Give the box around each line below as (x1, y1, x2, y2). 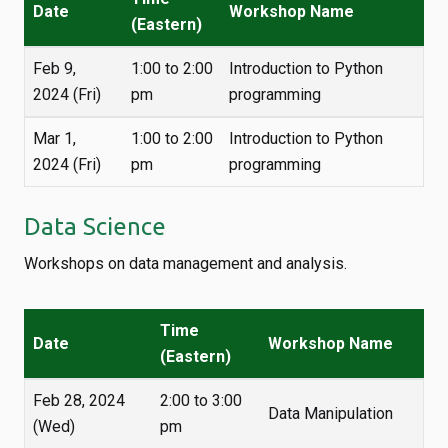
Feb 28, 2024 (33, 391, 125, 410)
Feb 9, (33, 59, 76, 78)
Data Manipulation (268, 404, 393, 423)
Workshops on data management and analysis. (24, 254, 347, 273)
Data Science (24, 213, 166, 240)
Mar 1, (33, 129, 76, 148)
